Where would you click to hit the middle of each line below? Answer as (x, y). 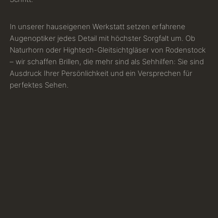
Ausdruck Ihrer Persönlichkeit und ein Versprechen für (101, 73)
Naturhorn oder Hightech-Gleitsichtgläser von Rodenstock (108, 50)
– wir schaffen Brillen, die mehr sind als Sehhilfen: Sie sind (107, 62)
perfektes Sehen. (39, 85)
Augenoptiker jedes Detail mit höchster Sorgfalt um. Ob (102, 38)
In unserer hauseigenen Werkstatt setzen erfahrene (98, 27)
